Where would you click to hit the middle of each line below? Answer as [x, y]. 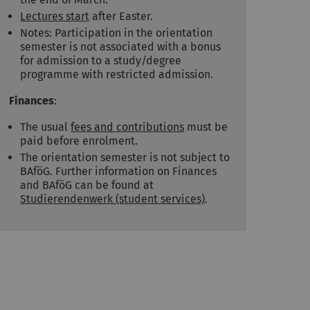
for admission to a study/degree [101, 61]
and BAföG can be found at [87, 185]
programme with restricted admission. [117, 75]
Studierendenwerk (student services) [113, 199]
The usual [46, 127]
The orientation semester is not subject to [125, 158]
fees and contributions [128, 127]
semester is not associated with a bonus [121, 47]
